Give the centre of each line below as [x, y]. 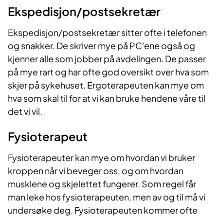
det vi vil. [25, 111]
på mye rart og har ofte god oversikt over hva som [108, 72]
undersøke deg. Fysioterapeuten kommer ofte [103, 210]
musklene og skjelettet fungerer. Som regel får [102, 184]
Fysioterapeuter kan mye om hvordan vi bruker [101, 158]
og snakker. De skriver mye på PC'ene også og [101, 46]
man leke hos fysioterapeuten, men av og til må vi [107, 197]
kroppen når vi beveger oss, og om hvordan [96, 171]
